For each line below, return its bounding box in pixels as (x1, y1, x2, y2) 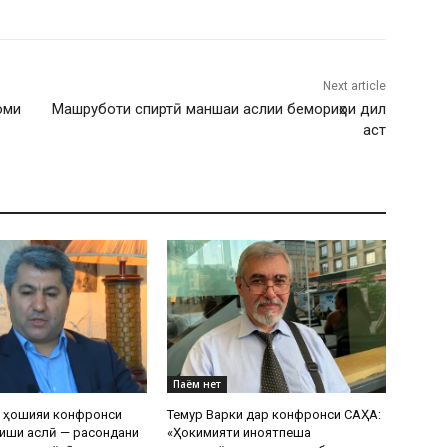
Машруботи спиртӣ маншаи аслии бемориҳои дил (51, 100, 386, 119)
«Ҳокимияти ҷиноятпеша (167, 425, 312, 441)
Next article (322, 79, 386, 94)
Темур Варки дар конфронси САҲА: (167, 407, 382, 423)
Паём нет (173, 377, 222, 392)
